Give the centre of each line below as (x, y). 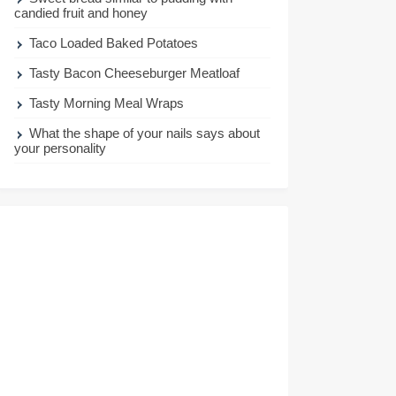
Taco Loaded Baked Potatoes (114, 42)
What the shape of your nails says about (145, 133)
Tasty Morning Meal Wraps (107, 103)
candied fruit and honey (81, 12)
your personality (60, 148)
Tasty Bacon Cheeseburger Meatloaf (135, 72)
